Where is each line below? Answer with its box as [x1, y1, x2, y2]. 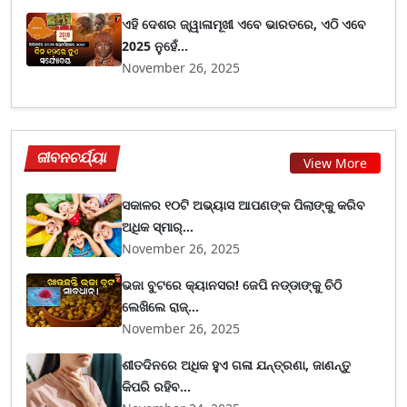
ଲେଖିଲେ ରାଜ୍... [122, 298, 200, 316]
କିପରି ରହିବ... [122, 378, 192, 396]
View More [303, 154, 367, 172]
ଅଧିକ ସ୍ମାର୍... [122, 218, 194, 236]
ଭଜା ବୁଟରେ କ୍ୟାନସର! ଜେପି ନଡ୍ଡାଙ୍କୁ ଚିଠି [122, 276, 342, 294]
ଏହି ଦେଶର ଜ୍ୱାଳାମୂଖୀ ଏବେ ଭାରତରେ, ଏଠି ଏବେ [122, 15, 367, 34]
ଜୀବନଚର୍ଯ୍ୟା [35, 147, 110, 168]
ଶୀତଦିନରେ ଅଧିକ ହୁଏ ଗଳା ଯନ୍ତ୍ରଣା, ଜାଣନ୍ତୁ [122, 356, 352, 374]
